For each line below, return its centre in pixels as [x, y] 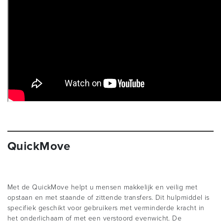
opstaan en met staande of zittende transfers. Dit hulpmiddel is [109, 197]
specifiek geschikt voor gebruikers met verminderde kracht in [106, 208]
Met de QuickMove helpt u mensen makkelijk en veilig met [103, 187]
